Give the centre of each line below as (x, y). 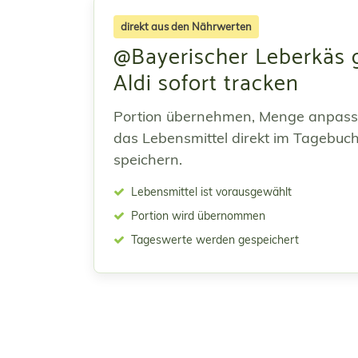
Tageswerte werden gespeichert (213, 240)
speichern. (148, 159)
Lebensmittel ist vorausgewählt (210, 192)
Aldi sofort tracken (206, 84)
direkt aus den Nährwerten (186, 26)
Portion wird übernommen (197, 216)
